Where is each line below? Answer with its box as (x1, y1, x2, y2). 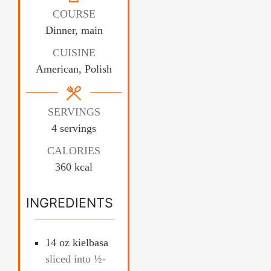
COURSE (52, 8, 96, 21)
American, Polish (36, 63, 112, 76)
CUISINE (52, 47, 96, 59)
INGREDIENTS (26, 195, 113, 211)
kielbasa (73, 237, 108, 249)
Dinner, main (45, 24, 103, 37)
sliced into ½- (45, 253, 106, 266)
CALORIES (47, 145, 100, 157)
